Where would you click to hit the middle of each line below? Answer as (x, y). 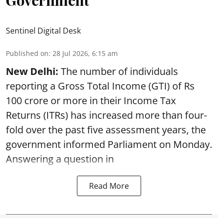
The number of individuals (118, 71)
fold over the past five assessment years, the (106, 130)
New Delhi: (32, 71)
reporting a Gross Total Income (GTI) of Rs (100, 86)
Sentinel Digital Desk (43, 31)
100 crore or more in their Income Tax (91, 100)
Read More (109, 186)
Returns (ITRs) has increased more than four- (106, 115)
